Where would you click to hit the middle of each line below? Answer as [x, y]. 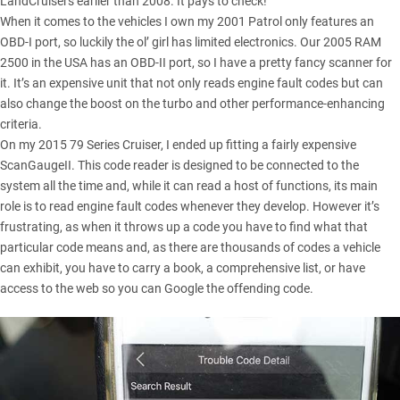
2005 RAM [352, 42]
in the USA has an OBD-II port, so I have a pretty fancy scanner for [210, 63]
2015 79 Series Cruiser [100, 145]
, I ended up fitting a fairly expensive [258, 145]
